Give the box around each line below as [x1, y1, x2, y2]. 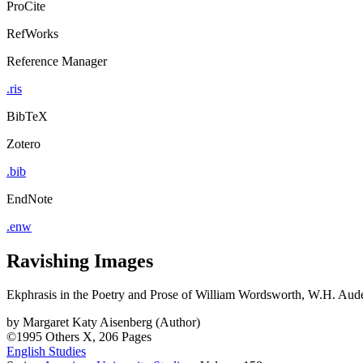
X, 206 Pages [83, 330, 152, 344]
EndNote [6, 191, 53, 206]
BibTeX [6, 109, 48, 123]
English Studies [6, 344, 86, 359]
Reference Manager [6, 53, 107, 68]
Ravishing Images [6, 250, 153, 271]
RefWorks [6, 26, 58, 41]
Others [45, 330, 79, 344]
